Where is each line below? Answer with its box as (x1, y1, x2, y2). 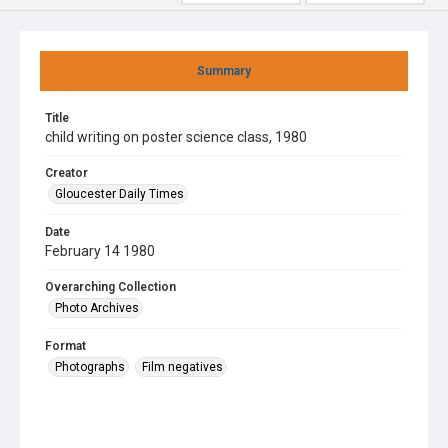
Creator (45, 166, 88, 180)
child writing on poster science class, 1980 (45, 129, 307, 145)
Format (45, 339, 86, 353)
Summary (197, 64, 251, 78)
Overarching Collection (45, 280, 176, 294)
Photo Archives (55, 301, 139, 315)
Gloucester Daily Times (55, 187, 184, 201)
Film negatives (142, 360, 223, 374)
